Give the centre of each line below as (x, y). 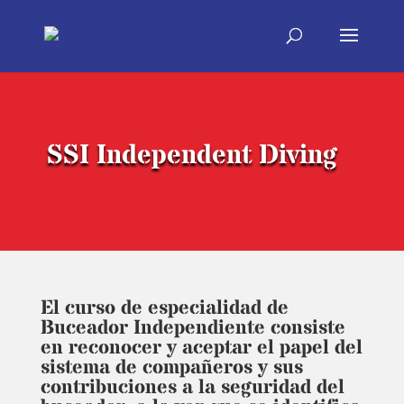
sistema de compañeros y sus (171, 368)
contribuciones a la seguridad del (192, 388)
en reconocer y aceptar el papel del (201, 348)
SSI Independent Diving (192, 156)
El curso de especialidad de (164, 308)
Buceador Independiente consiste (193, 328)
